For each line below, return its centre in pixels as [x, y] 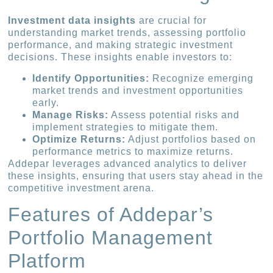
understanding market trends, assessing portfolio [127, 33]
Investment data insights [72, 21]
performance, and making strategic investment [121, 45]
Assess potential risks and [174, 115]
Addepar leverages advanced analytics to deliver [128, 163]
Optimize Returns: [79, 139]
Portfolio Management [111, 238]
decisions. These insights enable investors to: [120, 57]
